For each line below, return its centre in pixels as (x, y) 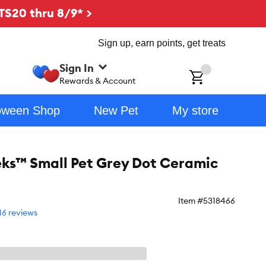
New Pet (116, 110)
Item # (191, 201)
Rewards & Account (98, 80)
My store (195, 110)
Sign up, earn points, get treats (162, 43)
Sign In (77, 68)
